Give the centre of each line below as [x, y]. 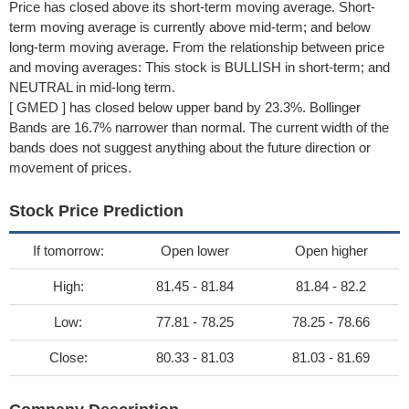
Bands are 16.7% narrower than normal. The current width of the [199, 127]
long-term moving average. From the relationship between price [197, 47]
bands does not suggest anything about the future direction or [190, 147]
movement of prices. [70, 168]
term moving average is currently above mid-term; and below [190, 27]
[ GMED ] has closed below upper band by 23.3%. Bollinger [185, 107]
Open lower [195, 251]
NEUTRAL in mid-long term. [92, 87]
